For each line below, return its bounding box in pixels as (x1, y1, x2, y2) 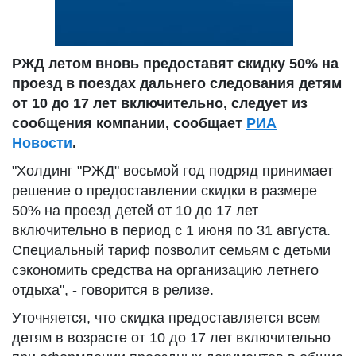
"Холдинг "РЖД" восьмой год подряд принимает (12, 163, 333, 179)
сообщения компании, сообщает (12, 115, 246, 131)
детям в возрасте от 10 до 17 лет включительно (12, 330, 331, 346)
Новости (12, 135, 72, 151)
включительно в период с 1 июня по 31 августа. (12, 222, 331, 238)
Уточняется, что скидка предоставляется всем (12, 310, 320, 326)
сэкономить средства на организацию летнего (12, 262, 319, 278)
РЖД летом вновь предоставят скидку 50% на (12, 56, 339, 72)
